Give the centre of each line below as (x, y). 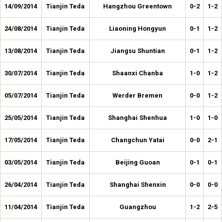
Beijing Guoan (138, 162)
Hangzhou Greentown (138, 6)
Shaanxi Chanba (138, 73)
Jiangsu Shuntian (138, 51)
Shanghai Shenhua (138, 118)
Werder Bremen (138, 95)
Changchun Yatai (138, 140)
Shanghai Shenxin (138, 185)
